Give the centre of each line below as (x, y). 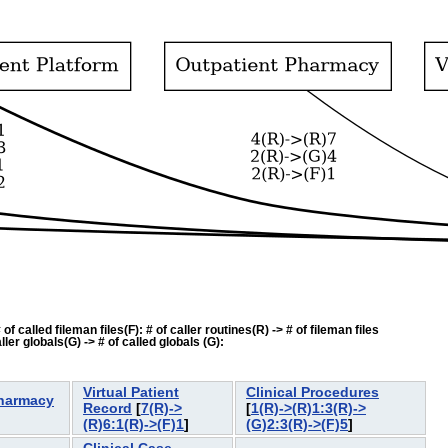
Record (107, 408)
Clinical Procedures (312, 392)
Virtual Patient (131, 392)
